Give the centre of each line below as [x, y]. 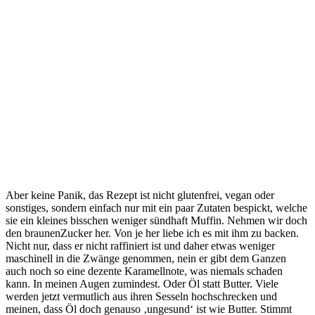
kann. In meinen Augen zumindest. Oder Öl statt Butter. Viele [142, 284]
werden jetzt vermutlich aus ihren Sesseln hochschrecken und [141, 297]
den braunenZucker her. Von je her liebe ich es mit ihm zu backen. [152, 233]
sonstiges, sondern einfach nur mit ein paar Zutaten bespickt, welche [156, 208]
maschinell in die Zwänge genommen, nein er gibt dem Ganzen [146, 259]
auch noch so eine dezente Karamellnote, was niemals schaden [144, 271]
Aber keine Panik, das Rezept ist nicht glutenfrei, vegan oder [140, 195]
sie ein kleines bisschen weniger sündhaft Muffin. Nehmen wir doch [156, 221]
